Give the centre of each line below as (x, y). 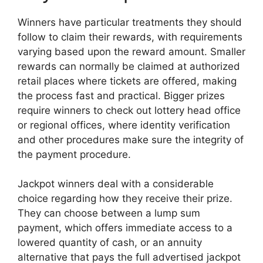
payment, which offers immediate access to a (125, 228)
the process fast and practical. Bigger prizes (121, 95)
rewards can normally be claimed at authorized (129, 66)
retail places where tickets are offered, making (127, 81)
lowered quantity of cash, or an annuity (110, 242)
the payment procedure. (74, 154)
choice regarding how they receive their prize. (125, 198)
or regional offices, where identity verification (124, 125)
